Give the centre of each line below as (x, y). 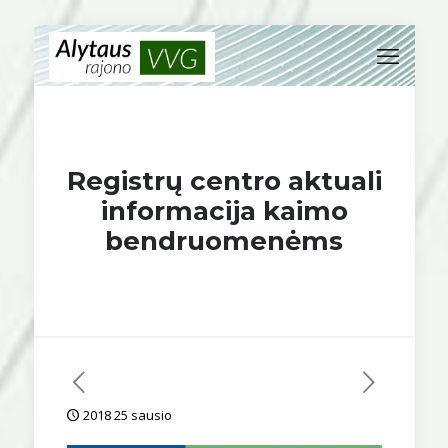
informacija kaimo (224, 211)
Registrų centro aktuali (224, 181)
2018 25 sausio (127, 415)
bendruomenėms (224, 241)
